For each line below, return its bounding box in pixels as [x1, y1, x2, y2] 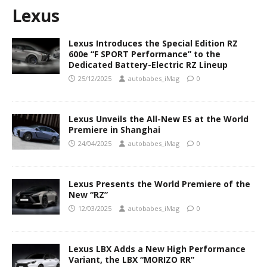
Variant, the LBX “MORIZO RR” [69, 254, 194, 266]
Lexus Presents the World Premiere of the [69, 178, 250, 190]
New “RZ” [69, 189, 108, 201]
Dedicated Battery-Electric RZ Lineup [69, 59, 228, 71]
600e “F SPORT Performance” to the [69, 48, 221, 60]
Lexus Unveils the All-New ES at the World [69, 113, 249, 125]
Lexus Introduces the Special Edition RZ [69, 38, 238, 49]
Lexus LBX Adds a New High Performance [69, 243, 246, 255]
